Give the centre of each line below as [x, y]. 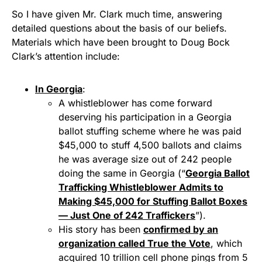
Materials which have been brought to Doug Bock [121, 42]
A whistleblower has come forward [135, 103]
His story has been [101, 229]
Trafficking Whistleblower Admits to [141, 187]
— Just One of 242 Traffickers [127, 215]
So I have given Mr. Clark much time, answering [117, 14]
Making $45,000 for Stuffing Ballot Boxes [153, 201]
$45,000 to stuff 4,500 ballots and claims [150, 145]
